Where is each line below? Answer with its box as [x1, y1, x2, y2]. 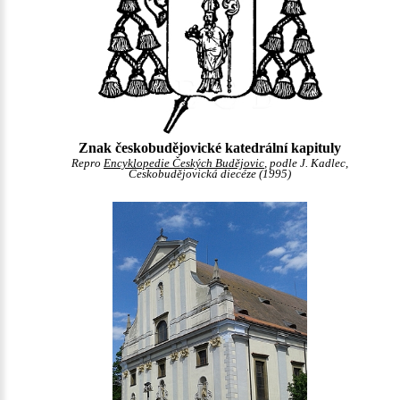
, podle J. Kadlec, [264, 156, 348, 170]
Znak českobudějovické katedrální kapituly [79, 139, 341, 155]
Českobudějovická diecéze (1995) [129, 167, 291, 180]
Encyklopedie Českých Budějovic [104, 156, 264, 170]
